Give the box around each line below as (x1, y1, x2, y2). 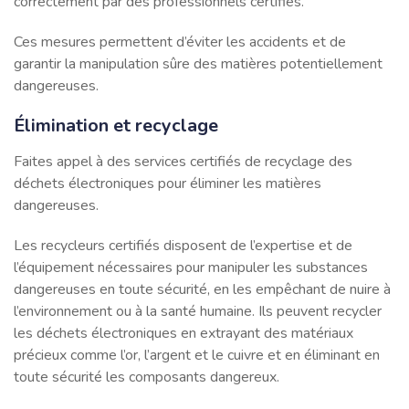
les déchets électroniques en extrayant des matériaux (14, 322, 353, 343)
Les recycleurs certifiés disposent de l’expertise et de (14, 235, 352, 256)
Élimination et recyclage (14, 112, 218, 138)
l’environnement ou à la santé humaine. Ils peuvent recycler (14, 300, 382, 321)
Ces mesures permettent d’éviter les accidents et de (14, 31, 346, 52)
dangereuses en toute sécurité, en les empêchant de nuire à (14, 278, 391, 299)
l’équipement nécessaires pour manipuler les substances (14, 257, 368, 278)
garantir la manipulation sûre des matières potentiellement (14, 53, 383, 74)
